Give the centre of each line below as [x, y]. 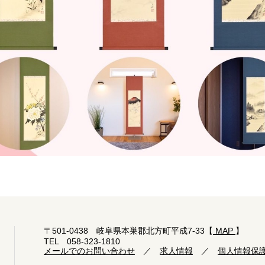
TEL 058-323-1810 [82, 241]
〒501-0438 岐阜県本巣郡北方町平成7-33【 [128, 231]
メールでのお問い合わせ [89, 251]
